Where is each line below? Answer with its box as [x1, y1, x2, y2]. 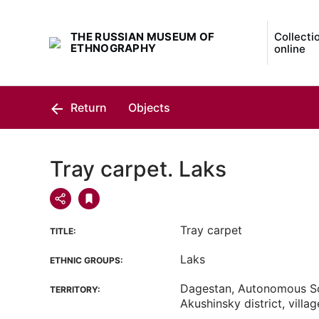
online [273, 42, 305, 56]
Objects [128, 100, 170, 115]
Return [68, 100, 107, 115]
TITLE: [50, 226, 76, 236]
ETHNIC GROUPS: [50, 255, 123, 266]
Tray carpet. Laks [50, 156, 226, 182]
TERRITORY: [50, 284, 100, 295]
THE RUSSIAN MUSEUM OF [70, 30, 215, 43]
